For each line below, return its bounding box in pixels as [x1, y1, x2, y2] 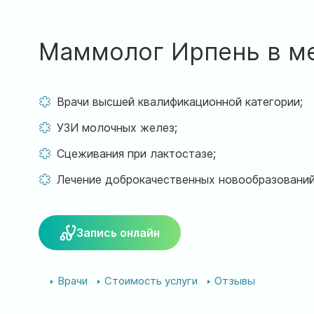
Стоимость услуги [104, 274, 198, 287]
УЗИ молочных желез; [57, 121, 177, 135]
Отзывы [214, 274, 255, 287]
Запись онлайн [76, 226, 160, 240]
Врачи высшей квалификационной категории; [57, 95, 303, 109]
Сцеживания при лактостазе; [57, 146, 216, 161]
